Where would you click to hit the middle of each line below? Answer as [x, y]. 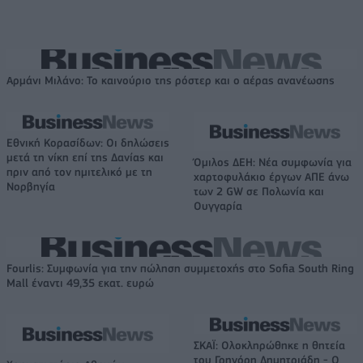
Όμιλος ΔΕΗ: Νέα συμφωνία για [273, 162]
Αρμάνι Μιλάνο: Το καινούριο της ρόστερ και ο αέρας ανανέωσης [171, 81]
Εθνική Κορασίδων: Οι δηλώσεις [88, 143]
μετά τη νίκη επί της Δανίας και [85, 158]
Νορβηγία [31, 187]
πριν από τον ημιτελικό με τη [79, 172]
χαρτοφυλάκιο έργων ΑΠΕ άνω [271, 177]
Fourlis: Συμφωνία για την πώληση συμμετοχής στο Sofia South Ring [180, 269]
